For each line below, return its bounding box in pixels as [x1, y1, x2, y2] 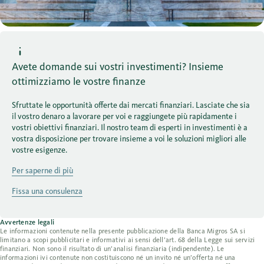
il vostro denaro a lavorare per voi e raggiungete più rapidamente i [12, 111, 237, 121]
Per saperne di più [12, 166, 73, 176]
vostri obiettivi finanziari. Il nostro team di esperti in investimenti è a [12, 123, 247, 133]
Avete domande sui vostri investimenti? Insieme [12, 60, 223, 73]
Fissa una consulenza [12, 186, 82, 196]
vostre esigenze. [12, 145, 67, 155]
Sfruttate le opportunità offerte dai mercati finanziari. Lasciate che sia [12, 100, 250, 110]
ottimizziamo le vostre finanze [12, 75, 146, 88]
